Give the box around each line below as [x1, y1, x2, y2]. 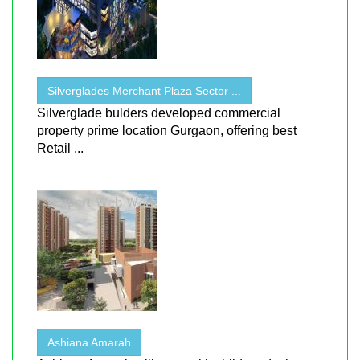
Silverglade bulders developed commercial [37, 105, 280, 120]
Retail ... [37, 141, 84, 155]
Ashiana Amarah [47, 335, 131, 349]
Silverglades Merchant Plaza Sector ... [47, 84, 241, 97]
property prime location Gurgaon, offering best [37, 123, 297, 137]
